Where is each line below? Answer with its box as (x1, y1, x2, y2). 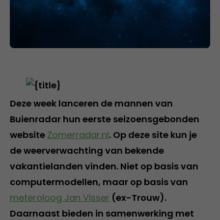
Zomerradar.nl (47, 128, 109, 141)
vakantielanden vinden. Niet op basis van (10, 160, 198, 172)
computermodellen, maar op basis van (10, 175, 188, 188)
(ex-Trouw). (110, 191, 166, 204)
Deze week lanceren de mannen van (10, 97, 173, 110)
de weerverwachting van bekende (10, 144, 164, 157)
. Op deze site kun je (109, 128, 197, 141)
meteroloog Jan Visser (10, 191, 110, 204)
